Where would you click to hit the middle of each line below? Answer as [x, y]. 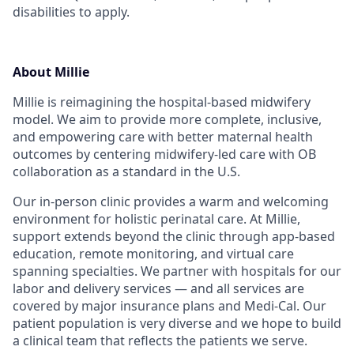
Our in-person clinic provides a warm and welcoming [171, 201]
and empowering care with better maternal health [163, 137]
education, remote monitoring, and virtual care [153, 254]
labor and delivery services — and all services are [158, 288]
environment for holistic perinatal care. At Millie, [156, 219]
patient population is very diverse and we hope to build [177, 323]
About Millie [51, 72]
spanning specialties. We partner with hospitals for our [177, 271]
